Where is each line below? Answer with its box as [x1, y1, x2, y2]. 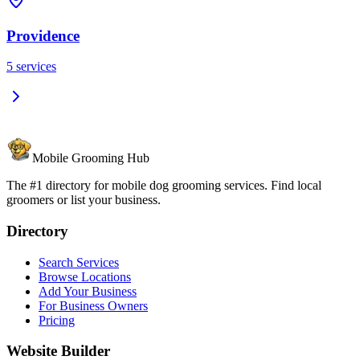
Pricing [39, 313, 75, 327]
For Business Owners [39, 298, 148, 313]
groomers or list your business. [6, 193, 161, 207]
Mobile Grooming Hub [32, 151, 149, 166]
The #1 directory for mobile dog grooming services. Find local [6, 178, 321, 193]
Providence [6, 27, 80, 44]
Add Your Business [39, 284, 137, 298]
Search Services [39, 255, 119, 269]
